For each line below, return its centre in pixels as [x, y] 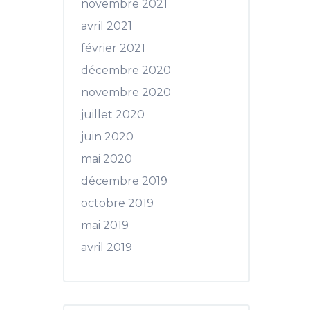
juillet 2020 [113, 115]
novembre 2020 [126, 92]
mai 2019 [105, 225]
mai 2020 [107, 159]
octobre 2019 [117, 203]
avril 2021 [107, 26]
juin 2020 [107, 137]
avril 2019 [107, 247]
